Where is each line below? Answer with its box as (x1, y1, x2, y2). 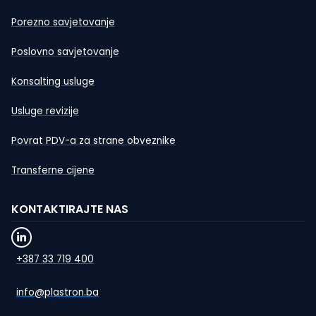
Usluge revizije (11, 104, 79, 119)
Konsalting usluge (11, 75, 95, 89)
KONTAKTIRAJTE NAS (11, 201, 128, 218)
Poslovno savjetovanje (11, 45, 119, 59)
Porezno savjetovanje (11, 16, 115, 30)
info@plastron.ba (16, 285, 99, 299)
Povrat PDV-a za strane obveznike (11, 134, 176, 148)
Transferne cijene (11, 164, 95, 178)
